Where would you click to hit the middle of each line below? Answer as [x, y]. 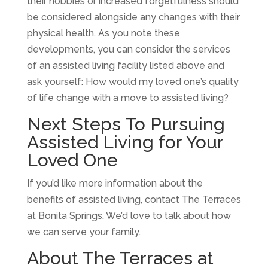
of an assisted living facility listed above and [125, 65]
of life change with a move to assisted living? [127, 98]
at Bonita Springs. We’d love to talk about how [129, 215]
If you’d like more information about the [115, 183]
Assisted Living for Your [125, 142]
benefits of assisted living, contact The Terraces [134, 199]
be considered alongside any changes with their [133, 17]
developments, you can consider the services [128, 49]
